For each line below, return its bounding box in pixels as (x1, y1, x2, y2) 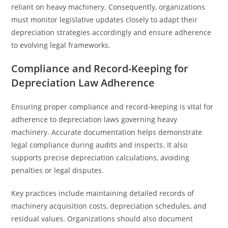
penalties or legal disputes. (11, 165, 104, 175)
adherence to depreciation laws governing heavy (11, 115, 178, 124)
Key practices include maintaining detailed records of (11, 188, 194, 198)
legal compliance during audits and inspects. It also (11, 140, 188, 150)
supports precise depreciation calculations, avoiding (11, 153, 190, 162)
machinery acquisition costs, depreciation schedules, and (11, 201, 207, 211)
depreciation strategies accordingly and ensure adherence (11, 27, 212, 37)
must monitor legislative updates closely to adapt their (11, 15, 198, 24)
